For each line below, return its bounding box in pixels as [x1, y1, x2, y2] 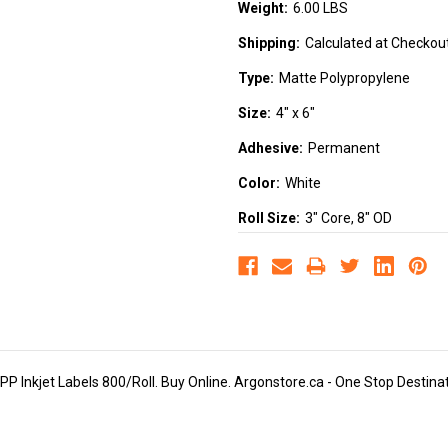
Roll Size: [238, 210, 300, 227]
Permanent [307, 140, 380, 157]
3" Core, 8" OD [304, 210, 392, 227]
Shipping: [238, 35, 300, 52]
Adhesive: [238, 140, 303, 157]
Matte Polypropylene [278, 70, 410, 87]
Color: [238, 175, 280, 192]
